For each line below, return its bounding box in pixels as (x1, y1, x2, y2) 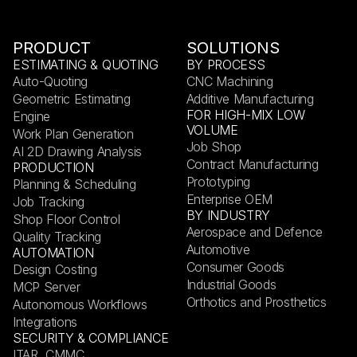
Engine (13, 108, 51, 124)
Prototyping (186, 174, 251, 190)
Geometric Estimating (13, 91, 131, 107)
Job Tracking (13, 194, 85, 210)
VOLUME (186, 122, 238, 138)
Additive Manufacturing (186, 91, 314, 107)
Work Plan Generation (13, 126, 134, 142)
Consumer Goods (186, 259, 285, 275)
